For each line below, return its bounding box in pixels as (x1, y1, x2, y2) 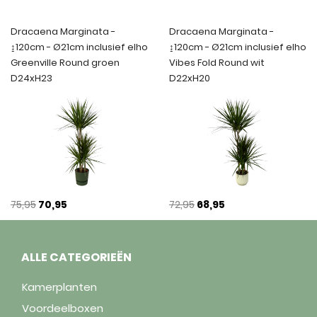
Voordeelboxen (22, 300, 103, 316)
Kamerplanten (22, 279, 97, 294)
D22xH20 (169, 71, 210, 85)
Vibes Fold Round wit (169, 55, 265, 69)
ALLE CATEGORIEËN (21, 248, 132, 265)
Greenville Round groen (11, 55, 120, 69)
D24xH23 (11, 71, 52, 85)
